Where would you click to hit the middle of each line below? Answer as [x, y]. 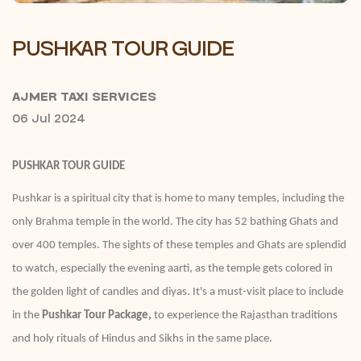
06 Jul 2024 [49, 118]
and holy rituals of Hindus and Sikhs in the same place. [142, 339]
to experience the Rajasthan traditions [245, 315]
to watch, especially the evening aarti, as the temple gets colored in [172, 269]
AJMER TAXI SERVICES [84, 97]
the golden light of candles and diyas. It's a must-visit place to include [178, 292]
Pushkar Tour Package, [97, 315]
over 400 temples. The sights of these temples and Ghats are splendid [179, 245]
